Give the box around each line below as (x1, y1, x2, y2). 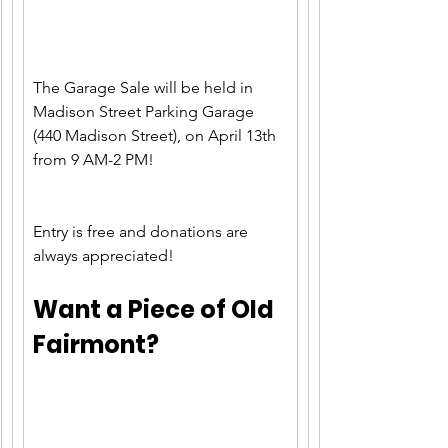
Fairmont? (33, 328, 159, 362)
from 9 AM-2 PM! (33, 150, 154, 170)
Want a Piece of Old (33, 293, 279, 327)
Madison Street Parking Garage (33, 102, 258, 122)
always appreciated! (33, 246, 174, 266)
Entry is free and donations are (33, 222, 252, 242)
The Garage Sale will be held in (33, 78, 257, 98)
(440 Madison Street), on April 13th (33, 126, 280, 146)
